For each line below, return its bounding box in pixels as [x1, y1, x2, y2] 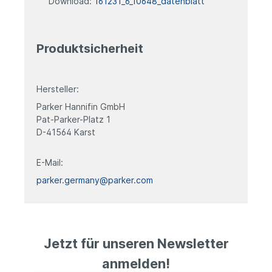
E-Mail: [36, 157, 63, 168]
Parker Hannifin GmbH [36, 101, 125, 112]
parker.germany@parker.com [36, 174, 153, 185]
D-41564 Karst [36, 126, 95, 137]
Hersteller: [36, 83, 79, 94]
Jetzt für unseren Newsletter [43, 235, 229, 251]
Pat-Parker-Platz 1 [36, 114, 110, 124]
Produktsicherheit [36, 41, 143, 56]
